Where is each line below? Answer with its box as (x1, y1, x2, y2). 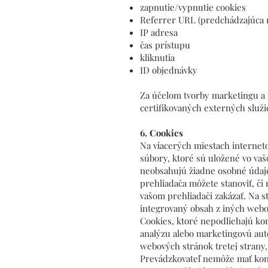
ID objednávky (140, 63, 197, 76)
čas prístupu (140, 38, 190, 51)
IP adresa (140, 26, 178, 38)
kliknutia (140, 51, 175, 63)
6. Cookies (140, 126, 183, 139)
